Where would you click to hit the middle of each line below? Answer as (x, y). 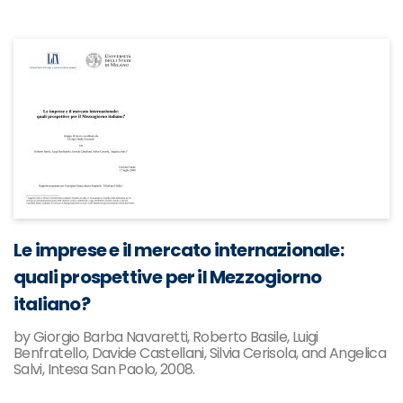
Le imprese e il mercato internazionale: (179, 250)
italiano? (52, 304)
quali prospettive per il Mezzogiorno (168, 277)
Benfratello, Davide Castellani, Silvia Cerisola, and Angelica (200, 353)
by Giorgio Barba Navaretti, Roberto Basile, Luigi (166, 337)
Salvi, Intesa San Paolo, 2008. (104, 369)
